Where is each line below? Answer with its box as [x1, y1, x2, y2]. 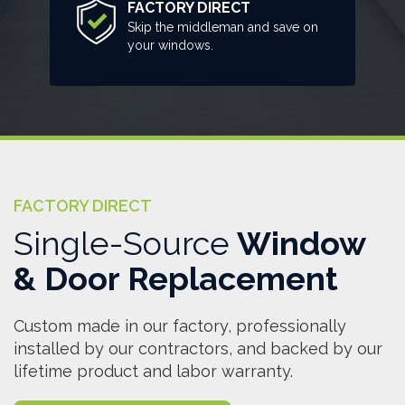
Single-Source [14, 223, 230, 262]
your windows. [127, 37, 214, 52]
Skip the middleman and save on [127, 19, 319, 34]
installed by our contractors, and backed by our [14, 338, 382, 358]
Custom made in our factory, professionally [14, 316, 346, 335]
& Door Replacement [14, 259, 338, 297]
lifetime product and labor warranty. [14, 361, 293, 381]
